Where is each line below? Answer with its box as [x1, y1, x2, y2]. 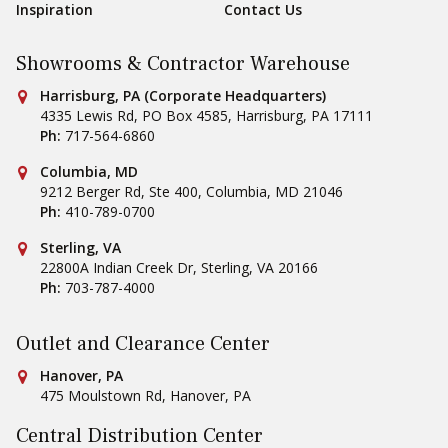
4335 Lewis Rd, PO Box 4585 [40, 105, 228, 125]
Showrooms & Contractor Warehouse [16, 50, 350, 77]
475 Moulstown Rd [40, 385, 162, 405]
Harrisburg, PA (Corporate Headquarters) [40, 85, 326, 105]
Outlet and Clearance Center [16, 330, 270, 357]
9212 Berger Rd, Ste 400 [40, 181, 198, 201]
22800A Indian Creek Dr [40, 257, 193, 277]
